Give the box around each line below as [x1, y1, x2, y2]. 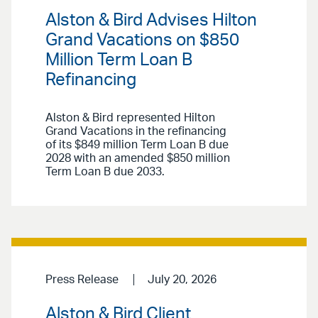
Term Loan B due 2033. [45, 165, 165, 177]
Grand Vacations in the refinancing [45, 125, 226, 137]
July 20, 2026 [147, 273, 216, 285]
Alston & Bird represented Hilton [45, 111, 215, 124]
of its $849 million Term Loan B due [45, 138, 229, 150]
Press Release [45, 273, 119, 285]
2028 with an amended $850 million [45, 152, 230, 164]
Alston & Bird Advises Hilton [45, 11, 257, 29]
